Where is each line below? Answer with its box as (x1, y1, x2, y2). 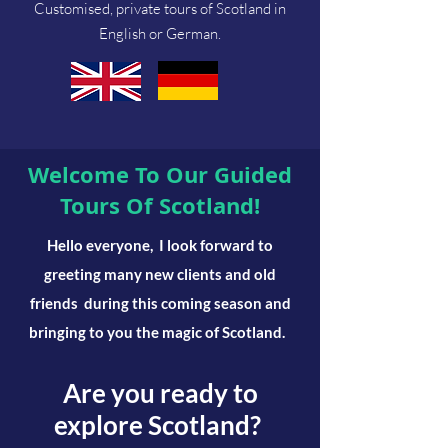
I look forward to (156, 235, 273, 254)
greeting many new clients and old (44, 264, 276, 283)
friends (29, 293, 78, 312)
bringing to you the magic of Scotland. (29, 322, 291, 341)
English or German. (99, 23, 221, 43)
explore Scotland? (54, 408, 266, 441)
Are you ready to (62, 376, 258, 409)
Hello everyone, (47, 235, 156, 254)
